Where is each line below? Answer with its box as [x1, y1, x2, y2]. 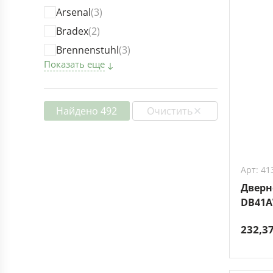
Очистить [147, 104, 193, 118]
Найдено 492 [56, 104, 118, 118]
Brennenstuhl [56, 43, 119, 57]
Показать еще [44, 58, 105, 70]
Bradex [56, 24, 88, 38]
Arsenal [56, 5, 91, 19]
